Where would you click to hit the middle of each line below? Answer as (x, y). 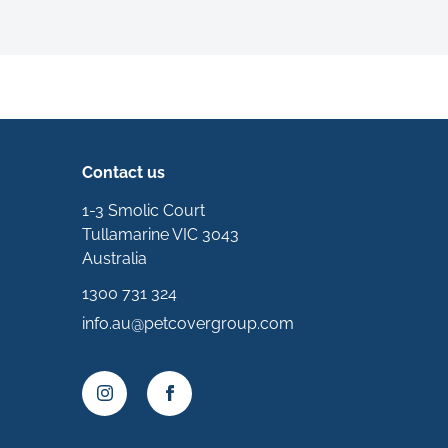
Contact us (123, 173)
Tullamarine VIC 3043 (160, 235)
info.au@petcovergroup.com (188, 324)
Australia (114, 259)
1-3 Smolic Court (143, 211)
